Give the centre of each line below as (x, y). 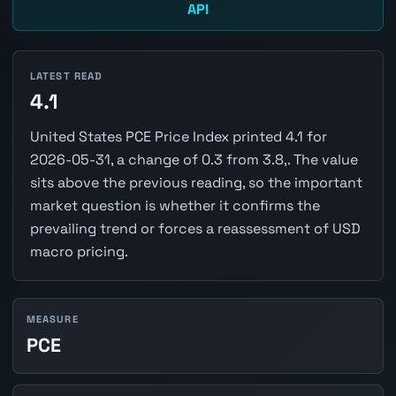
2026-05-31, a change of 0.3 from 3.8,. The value (194, 159)
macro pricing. (79, 251)
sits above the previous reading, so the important (196, 182)
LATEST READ (66, 76)
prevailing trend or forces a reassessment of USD (195, 228)
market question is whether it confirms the (175, 205)
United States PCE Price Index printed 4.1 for (178, 136)
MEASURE (52, 320)
